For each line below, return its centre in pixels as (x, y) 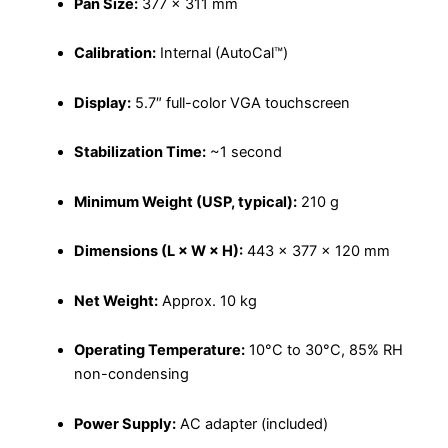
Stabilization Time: (139, 152)
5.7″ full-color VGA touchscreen (240, 102)
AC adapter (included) (251, 423)
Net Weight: (115, 300)
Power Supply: (124, 423)
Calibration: (114, 53)
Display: (102, 102)
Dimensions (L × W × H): (158, 251)
